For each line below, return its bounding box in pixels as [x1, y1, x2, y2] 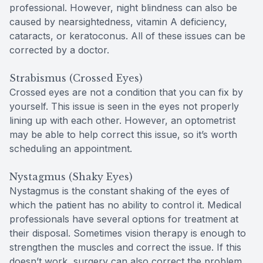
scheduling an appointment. [9, 142, 132, 154]
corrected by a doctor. [9, 43, 109, 56]
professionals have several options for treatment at [9, 213, 238, 225]
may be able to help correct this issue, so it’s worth [9, 128, 237, 140]
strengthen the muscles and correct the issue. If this [9, 241, 241, 253]
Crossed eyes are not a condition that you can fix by [9, 86, 243, 98]
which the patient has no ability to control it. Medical [9, 198, 241, 211]
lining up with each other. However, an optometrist [9, 114, 235, 126]
